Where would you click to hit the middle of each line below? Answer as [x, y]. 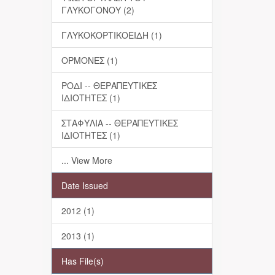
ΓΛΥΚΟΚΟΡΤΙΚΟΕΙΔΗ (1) [111, 35]
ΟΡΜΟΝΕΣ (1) [89, 60]
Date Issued [84, 185]
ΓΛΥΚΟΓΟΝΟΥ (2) [98, 10]
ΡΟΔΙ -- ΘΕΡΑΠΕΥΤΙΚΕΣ [109, 85]
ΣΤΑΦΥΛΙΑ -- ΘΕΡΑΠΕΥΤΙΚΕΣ [119, 123]
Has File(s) [82, 261]
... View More [87, 160]
